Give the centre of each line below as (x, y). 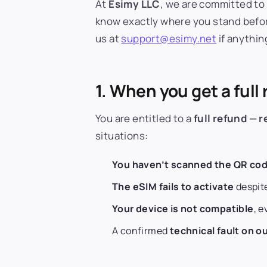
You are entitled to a (145, 118)
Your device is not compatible (183, 209)
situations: (122, 136)
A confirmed (141, 231)
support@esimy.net (169, 38)
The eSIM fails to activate (173, 187)
